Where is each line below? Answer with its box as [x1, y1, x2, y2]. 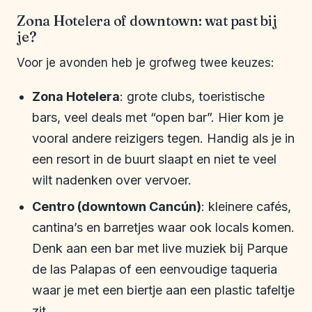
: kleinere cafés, [201, 199, 291, 214]
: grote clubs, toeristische [120, 89, 265, 104]
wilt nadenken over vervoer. [32, 173, 192, 188]
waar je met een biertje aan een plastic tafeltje [32, 283, 295, 298]
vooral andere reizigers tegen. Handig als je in [32, 131, 295, 146]
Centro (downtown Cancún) [32, 199, 201, 214]
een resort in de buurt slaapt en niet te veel [32, 152, 276, 167]
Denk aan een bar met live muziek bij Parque [32, 241, 288, 256]
